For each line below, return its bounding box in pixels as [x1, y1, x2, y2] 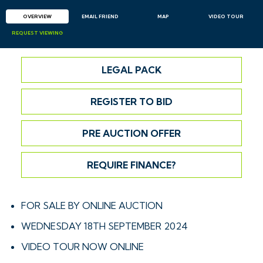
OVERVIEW [23, 13, 52, 19]
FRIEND [97, 13, 119, 19]
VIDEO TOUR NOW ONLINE [21, 240, 144, 252]
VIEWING [38, 29, 63, 36]
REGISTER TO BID [90, 95, 173, 107]
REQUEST [12, 29, 38, 36]
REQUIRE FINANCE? [87, 159, 176, 171]
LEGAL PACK [102, 63, 161, 76]
